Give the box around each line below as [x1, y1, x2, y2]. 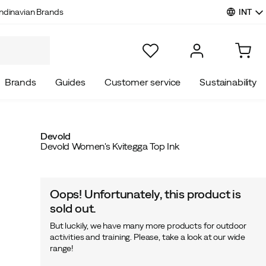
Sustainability [199, 77, 256, 87]
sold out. [50, 201, 97, 215]
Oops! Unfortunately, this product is [50, 187, 241, 201]
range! [50, 243, 74, 253]
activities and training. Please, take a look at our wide [50, 232, 246, 242]
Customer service [104, 77, 181, 87]
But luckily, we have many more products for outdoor [50, 221, 246, 230]
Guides [55, 77, 85, 87]
